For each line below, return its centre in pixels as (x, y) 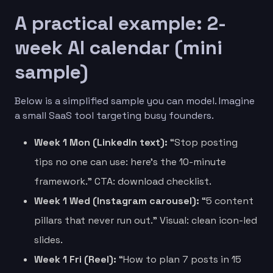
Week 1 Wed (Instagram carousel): (117, 200)
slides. (48, 239)
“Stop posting (203, 142)
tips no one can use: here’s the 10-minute (130, 161)
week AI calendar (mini (119, 47)
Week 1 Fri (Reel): (75, 259)
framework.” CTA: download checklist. (123, 181)
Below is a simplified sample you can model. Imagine (135, 101)
